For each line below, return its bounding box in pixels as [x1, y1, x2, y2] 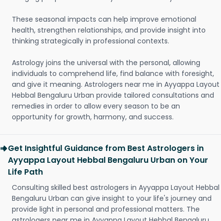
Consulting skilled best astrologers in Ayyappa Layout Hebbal [12, 183, 220, 192]
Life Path [8, 166, 43, 178]
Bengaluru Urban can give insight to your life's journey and [12, 193, 212, 203]
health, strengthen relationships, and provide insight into [12, 25, 206, 35]
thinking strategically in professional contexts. [12, 36, 169, 46]
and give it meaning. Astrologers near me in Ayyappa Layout [12, 79, 220, 89]
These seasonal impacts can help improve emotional [12, 14, 196, 24]
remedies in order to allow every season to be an [12, 101, 180, 111]
